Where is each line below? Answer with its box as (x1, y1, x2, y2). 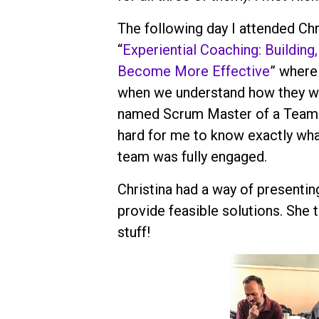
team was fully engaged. (117, 148, 278, 166)
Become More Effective (117, 63, 270, 80)
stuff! (117, 224, 161, 241)
